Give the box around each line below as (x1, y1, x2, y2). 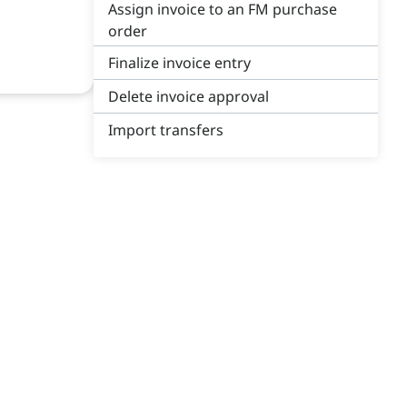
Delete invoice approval (108, 86, 269, 106)
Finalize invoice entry (108, 53, 251, 73)
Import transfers (108, 120, 223, 140)
